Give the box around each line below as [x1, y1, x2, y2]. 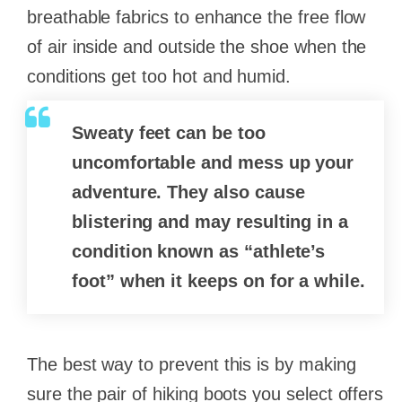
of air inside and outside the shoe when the [27, 37, 367, 57]
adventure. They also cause [72, 182, 305, 203]
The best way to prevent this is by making [27, 354, 356, 375]
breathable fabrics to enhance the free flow [27, 7, 366, 28]
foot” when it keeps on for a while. [72, 271, 365, 292]
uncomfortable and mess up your [72, 153, 354, 173]
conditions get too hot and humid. [27, 66, 292, 87]
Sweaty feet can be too [72, 123, 266, 144]
